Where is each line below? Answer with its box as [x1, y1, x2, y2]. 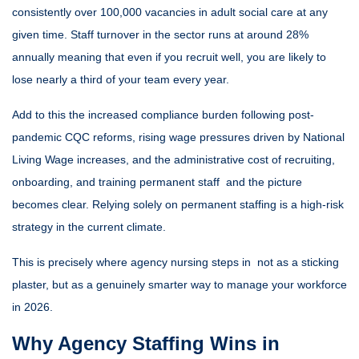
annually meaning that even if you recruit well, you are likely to [12, 50, 326, 63]
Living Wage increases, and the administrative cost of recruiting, [12, 153, 335, 166]
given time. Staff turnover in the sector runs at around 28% [12, 28, 309, 41]
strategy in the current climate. [12, 220, 166, 233]
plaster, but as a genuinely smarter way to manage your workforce [12, 278, 347, 291]
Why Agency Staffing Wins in [12, 333, 280, 354]
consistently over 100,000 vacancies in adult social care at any [12, 6, 328, 18]
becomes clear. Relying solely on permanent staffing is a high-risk [12, 198, 344, 211]
